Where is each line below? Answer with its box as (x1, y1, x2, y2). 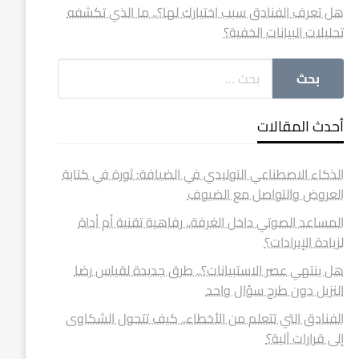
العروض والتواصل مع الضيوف (187, 182, 344, 206)
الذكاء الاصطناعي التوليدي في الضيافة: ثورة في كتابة (62, 162, 344, 186)
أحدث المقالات (256, 113, 344, 139)
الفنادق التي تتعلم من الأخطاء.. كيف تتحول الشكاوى (65, 306, 344, 330)
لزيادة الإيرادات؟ (264, 230, 344, 254)
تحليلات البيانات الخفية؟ (223, 20, 344, 44)
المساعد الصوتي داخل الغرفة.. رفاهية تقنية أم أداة (78, 210, 344, 234)
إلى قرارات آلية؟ (265, 326, 344, 350)
